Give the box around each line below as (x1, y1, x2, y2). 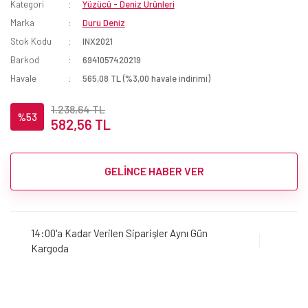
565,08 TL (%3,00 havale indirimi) (82, 72, 210, 84)
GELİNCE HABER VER (104, 164, 204, 178)
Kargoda (31, 242, 69, 255)
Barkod (10, 54, 39, 65)
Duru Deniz (82, 16, 125, 28)
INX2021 (82, 35, 113, 47)
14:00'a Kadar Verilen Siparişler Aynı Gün (31, 227, 208, 240)
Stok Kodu (10, 35, 52, 47)
